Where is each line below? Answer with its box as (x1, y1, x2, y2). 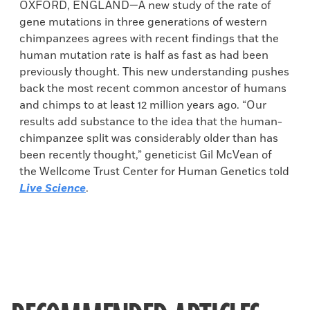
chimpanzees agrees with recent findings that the (19, 31, 279, 46)
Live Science (19, 181, 86, 196)
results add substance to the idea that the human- (19, 114, 282, 129)
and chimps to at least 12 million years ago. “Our (19, 98, 266, 113)
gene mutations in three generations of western (19, 15, 267, 30)
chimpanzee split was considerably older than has (19, 131, 278, 146)
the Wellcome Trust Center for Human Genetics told (19, 164, 289, 179)
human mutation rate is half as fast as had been (19, 48, 268, 63)
